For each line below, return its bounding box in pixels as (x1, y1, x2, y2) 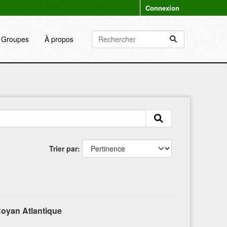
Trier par (49, 143, 78, 154)
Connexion (145, 3, 179, 13)
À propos (44, 33, 73, 44)
